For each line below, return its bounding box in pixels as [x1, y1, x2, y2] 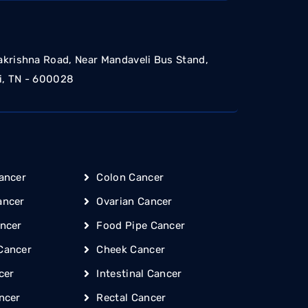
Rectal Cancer [96, 291, 166, 305]
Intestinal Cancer [96, 267, 182, 280]
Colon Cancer [96, 171, 164, 184]
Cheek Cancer [96, 243, 166, 256]
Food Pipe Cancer [96, 219, 186, 232]
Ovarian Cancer [96, 195, 173, 208]
